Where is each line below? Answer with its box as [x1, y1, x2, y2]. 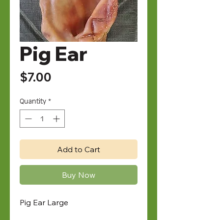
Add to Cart [57, 144, 100, 154]
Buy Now [62, 169, 95, 180]
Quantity [20, 96, 46, 106]
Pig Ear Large [20, 197, 68, 207]
